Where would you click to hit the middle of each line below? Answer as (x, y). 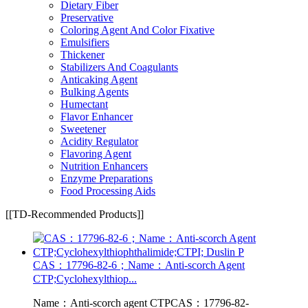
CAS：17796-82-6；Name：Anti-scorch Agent (139, 265)
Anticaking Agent (99, 79)
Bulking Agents (95, 91)
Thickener (82, 54)
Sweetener (83, 129)
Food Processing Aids (108, 190)
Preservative (87, 17)
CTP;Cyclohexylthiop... (85, 278)
